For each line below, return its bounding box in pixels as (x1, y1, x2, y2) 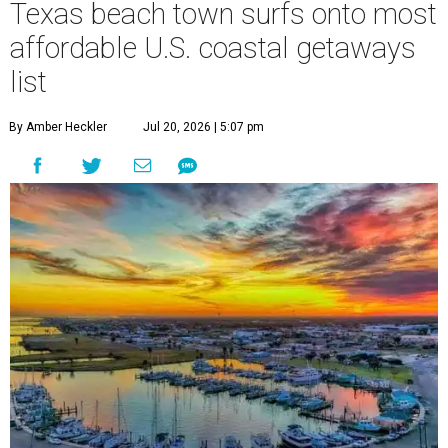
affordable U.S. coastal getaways (10, 31, 416, 66)
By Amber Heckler (9, 120, 107, 135)
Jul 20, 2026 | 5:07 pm (143, 120, 264, 135)
